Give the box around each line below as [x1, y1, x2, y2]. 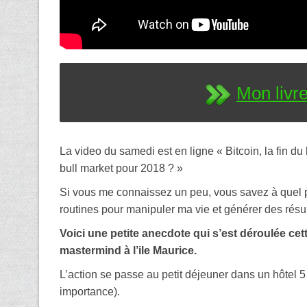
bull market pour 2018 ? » [60, 162, 183, 174]
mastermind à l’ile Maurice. [60, 244, 197, 256]
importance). [60, 285, 120, 297]
